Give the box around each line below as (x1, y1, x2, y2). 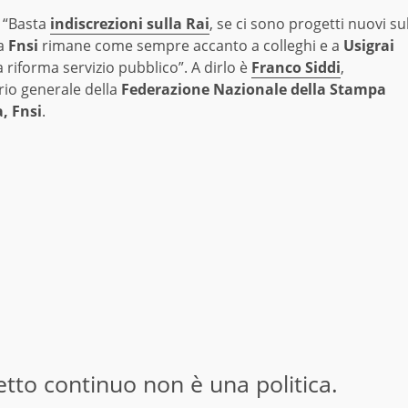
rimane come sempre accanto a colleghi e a (38, 36, 343, 56)
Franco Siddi (251, 57, 341, 78)
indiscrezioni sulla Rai (50, 14, 209, 35)
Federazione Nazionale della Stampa (121, 79, 386, 100)
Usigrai (343, 36, 394, 56)
